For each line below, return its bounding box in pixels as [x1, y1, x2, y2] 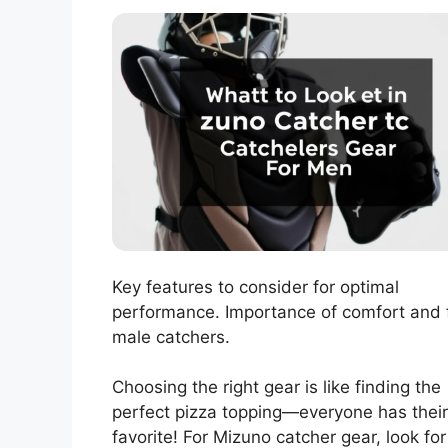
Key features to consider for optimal [112, 276, 399, 297]
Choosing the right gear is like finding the [112, 377, 441, 398]
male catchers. [112, 326, 230, 347]
